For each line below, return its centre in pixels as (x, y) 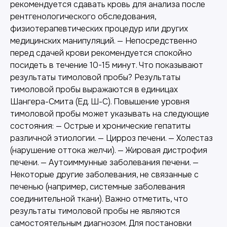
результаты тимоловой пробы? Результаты (95, 77)
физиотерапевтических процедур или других (99, 28)
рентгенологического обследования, (83, 16)
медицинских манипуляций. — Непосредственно (104, 41)
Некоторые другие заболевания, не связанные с (104, 174)
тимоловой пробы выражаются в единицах (94, 89)
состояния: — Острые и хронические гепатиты (100, 126)
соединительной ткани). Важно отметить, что (99, 199)
